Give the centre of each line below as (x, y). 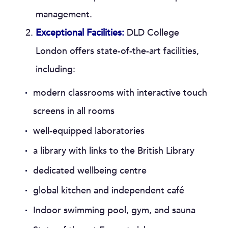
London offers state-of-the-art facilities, (117, 51)
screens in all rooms (74, 111)
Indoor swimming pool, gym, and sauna (114, 210)
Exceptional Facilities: (80, 33)
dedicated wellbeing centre (90, 171)
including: (55, 69)
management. (64, 15)
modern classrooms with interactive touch (120, 93)
